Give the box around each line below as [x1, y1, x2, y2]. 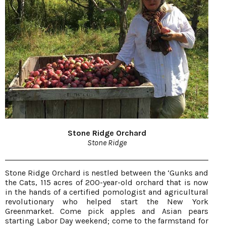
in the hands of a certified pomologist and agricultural [5, 187, 208, 197]
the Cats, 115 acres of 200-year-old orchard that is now [5, 178, 208, 188]
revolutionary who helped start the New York [5, 197, 208, 207]
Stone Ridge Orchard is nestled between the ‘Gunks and [5, 168, 208, 178]
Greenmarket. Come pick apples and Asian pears [5, 206, 208, 216]
